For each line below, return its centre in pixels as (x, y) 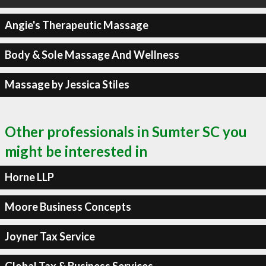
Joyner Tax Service (50, 236)
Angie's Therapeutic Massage (76, 25)
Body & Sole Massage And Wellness (92, 55)
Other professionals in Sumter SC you (126, 131)
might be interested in (76, 151)
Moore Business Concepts (68, 207)
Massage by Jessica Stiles (67, 84)
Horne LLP (29, 177)
